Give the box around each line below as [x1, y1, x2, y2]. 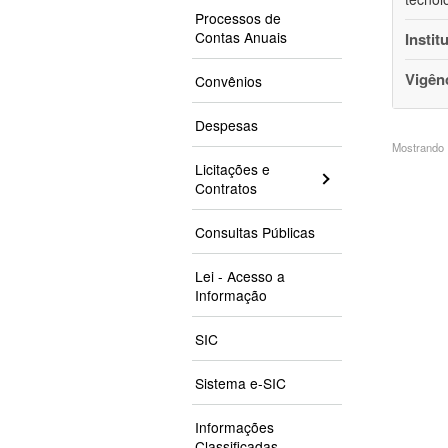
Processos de [195, 8, 281, 29]
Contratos [195, 178, 257, 199]
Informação [195, 285, 267, 306]
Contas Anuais [195, 27, 287, 48]
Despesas [195, 115, 258, 136]
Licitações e [195, 159, 270, 180]
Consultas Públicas [195, 222, 315, 243]
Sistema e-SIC [195, 373, 286, 394]
